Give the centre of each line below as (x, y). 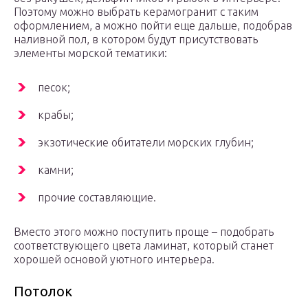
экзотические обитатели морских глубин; (146, 143)
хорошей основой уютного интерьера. (114, 260)
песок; (54, 88)
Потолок (43, 291)
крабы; (56, 115)
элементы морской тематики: (90, 53)
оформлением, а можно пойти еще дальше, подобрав (153, 26)
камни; (56, 170)
